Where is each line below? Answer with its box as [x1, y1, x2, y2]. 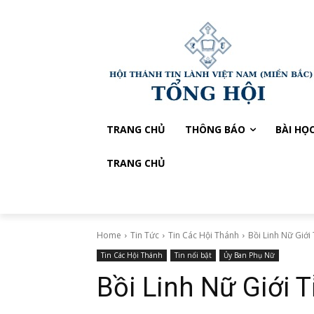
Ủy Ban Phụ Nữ [224, 250, 275, 260]
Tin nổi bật [175, 250, 212, 260]
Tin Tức [130, 229, 159, 241]
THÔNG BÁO [185, 123, 245, 136]
